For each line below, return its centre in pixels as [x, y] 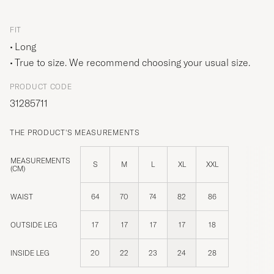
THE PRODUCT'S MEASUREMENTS [75, 133]
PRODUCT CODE [41, 87]
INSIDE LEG [30, 253]
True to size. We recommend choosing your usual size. [132, 63]
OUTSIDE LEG [34, 225]
